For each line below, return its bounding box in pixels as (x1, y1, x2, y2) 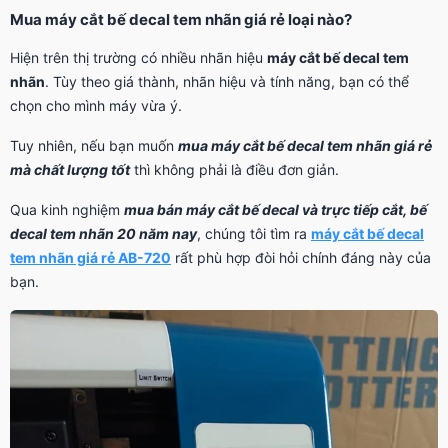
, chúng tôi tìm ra (197, 225, 311, 243)
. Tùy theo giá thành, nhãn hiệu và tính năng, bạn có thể (45, 73, 409, 91)
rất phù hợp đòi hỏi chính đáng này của (171, 249, 431, 267)
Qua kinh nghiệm (10, 201, 124, 219)
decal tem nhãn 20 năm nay (10, 225, 197, 243)
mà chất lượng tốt (10, 161, 130, 179)
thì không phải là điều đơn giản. (130, 161, 339, 179)
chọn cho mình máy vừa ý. (10, 97, 182, 115)
